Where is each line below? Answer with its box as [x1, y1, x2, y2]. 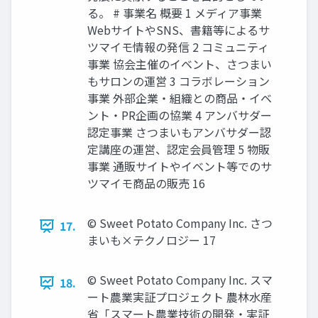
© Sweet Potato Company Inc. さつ [87, 214, 273, 231]
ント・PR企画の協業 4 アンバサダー [87, 106, 272, 124]
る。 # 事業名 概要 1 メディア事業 [87, 4, 262, 21]
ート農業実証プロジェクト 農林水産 [87, 288, 272, 305]
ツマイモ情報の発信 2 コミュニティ [87, 38, 269, 55]
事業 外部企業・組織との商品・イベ [87, 89, 272, 106]
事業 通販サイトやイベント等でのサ [87, 158, 272, 175]
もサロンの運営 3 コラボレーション [87, 72, 270, 89]
